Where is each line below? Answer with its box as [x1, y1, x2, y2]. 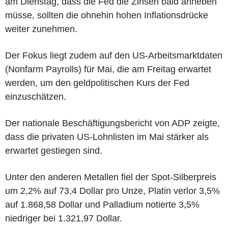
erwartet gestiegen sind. [5, 145, 102, 156]
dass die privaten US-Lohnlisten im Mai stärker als [5, 131, 209, 142]
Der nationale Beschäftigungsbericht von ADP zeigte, [5, 118, 220, 128]
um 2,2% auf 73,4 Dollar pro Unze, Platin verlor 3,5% [5, 185, 220, 196]
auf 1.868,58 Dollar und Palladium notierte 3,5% [5, 199, 199, 210]
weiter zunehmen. [5, 23, 77, 34]
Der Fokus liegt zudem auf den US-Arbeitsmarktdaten [5, 50, 222, 61]
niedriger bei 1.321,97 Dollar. [5, 213, 122, 223]
